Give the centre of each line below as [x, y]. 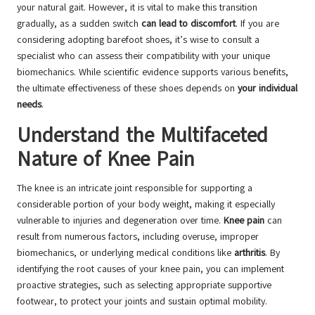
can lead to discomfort [188, 24]
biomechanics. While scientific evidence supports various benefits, [153, 72]
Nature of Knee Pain [106, 160]
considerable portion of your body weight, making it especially [146, 205]
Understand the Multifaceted [142, 136]
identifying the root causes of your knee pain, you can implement [150, 269]
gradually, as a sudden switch [79, 24]
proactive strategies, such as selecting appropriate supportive [144, 285]
